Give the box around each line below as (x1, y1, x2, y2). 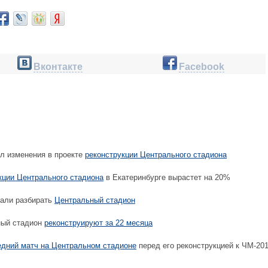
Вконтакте (33, 62, 83, 72)
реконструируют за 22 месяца (44, 218, 153, 227)
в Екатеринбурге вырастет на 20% (103, 173, 230, 182)
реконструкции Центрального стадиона (85, 150, 227, 159)
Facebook (178, 62, 224, 72)
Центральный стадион (54, 196, 135, 205)
